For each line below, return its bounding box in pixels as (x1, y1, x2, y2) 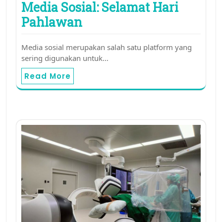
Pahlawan (21, 14, 82, 31)
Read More (24, 71, 71, 82)
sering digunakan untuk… (21, 53, 109, 63)
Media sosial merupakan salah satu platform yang (21, 42, 192, 53)
